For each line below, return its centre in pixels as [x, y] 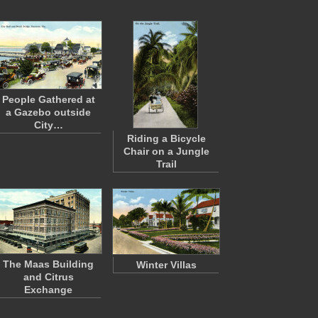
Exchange [48, 290]
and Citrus [48, 277]
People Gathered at [48, 99]
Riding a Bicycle [166, 138]
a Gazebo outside [48, 112]
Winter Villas [166, 265]
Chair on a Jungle [166, 151]
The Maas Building [48, 264]
